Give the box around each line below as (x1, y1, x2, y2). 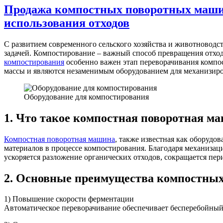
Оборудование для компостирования (24, 92, 149, 101)
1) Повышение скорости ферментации (4, 195, 134, 204)
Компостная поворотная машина (4, 134, 115, 143)
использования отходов (4, 16, 129, 29)
